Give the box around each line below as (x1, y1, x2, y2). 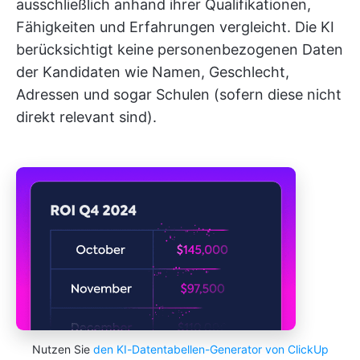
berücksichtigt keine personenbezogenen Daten (16, 41, 343, 59)
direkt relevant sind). (16, 108, 157, 126)
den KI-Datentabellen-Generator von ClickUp (92, 342, 329, 357)
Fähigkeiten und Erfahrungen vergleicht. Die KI (16, 18, 334, 36)
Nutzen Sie (31, 342, 93, 357)
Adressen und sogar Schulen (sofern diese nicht (16, 86, 342, 104)
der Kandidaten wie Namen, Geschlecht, (16, 63, 289, 81)
